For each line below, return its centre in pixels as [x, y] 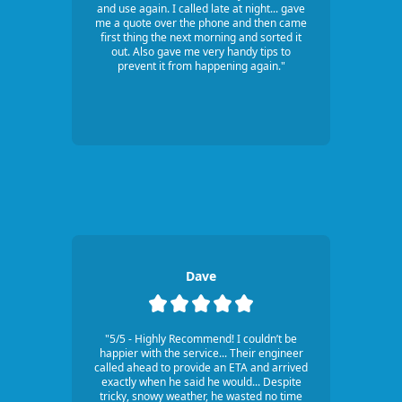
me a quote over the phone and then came [201, 23]
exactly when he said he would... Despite [201, 382]
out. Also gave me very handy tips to [201, 52]
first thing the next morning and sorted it [201, 38]
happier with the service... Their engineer [201, 354]
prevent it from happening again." [201, 66]
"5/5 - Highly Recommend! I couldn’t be [201, 339]
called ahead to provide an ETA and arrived [201, 368]
